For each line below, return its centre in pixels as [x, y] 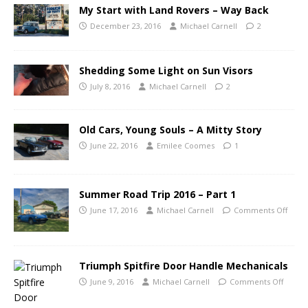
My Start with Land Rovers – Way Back [174, 10]
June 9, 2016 [112, 282]
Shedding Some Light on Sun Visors [166, 70]
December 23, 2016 [125, 25]
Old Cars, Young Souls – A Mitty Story [170, 129]
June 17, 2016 [114, 210]
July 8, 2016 [110, 86]
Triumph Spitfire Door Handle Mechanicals [184, 266]
